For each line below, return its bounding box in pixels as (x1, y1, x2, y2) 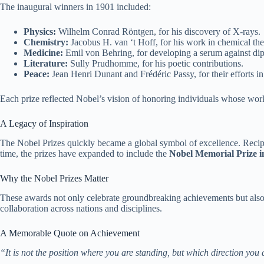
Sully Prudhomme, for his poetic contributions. (68, 58, 243, 69)
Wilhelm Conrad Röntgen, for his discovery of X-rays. (56, 27, 260, 37)
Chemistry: (24, 37, 68, 48)
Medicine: (24, 48, 63, 58)
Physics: (24, 27, 56, 37)
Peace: (24, 69, 49, 80)
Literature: (24, 58, 68, 69)
